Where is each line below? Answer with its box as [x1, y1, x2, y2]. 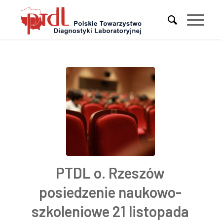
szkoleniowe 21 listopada [32, 202, 189, 220]
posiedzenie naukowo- [39, 183, 182, 201]
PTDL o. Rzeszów [56, 164, 165, 182]
